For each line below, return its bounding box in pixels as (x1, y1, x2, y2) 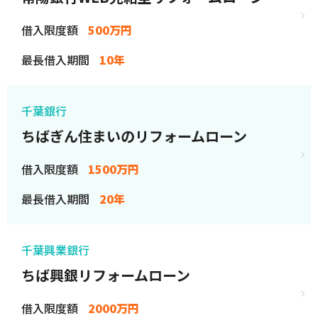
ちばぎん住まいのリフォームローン (21, 126, 247, 146)
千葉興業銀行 (21, 241, 89, 258)
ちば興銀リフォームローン (21, 265, 190, 285)
